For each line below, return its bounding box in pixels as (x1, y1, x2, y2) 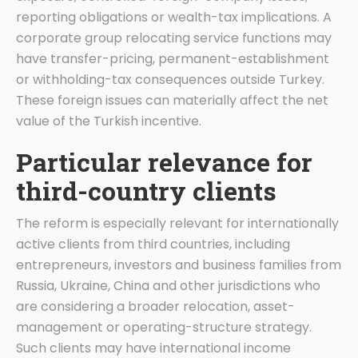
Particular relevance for (16, 144, 312, 179)
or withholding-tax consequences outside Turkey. (16, 70, 324, 89)
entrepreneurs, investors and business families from (16, 255, 341, 274)
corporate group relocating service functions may (16, 28, 332, 47)
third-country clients (16, 173, 276, 208)
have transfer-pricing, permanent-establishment (16, 49, 329, 68)
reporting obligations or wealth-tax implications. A (16, 7, 332, 26)
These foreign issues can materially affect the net (16, 90, 328, 109)
